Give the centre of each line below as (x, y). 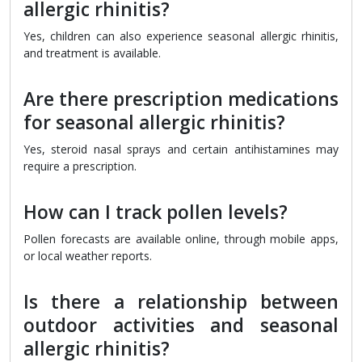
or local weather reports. (88, 256)
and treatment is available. (92, 53)
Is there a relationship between (181, 302)
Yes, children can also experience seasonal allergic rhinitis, (181, 36)
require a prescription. (80, 166)
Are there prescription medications (181, 99)
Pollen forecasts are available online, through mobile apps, (181, 239)
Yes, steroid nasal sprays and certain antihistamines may (181, 149)
